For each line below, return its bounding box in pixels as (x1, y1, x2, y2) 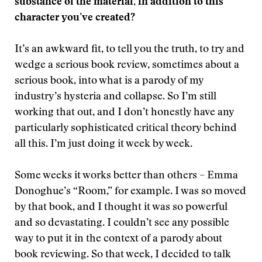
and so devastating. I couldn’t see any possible (15, 218, 229, 229)
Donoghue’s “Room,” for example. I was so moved (15, 187, 246, 197)
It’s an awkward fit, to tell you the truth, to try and (15, 44, 244, 55)
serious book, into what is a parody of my (15, 76, 204, 87)
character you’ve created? (15, 13, 135, 23)
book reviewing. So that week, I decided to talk (15, 250, 231, 260)
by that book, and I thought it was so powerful (15, 202, 227, 213)
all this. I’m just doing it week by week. (15, 139, 192, 150)
